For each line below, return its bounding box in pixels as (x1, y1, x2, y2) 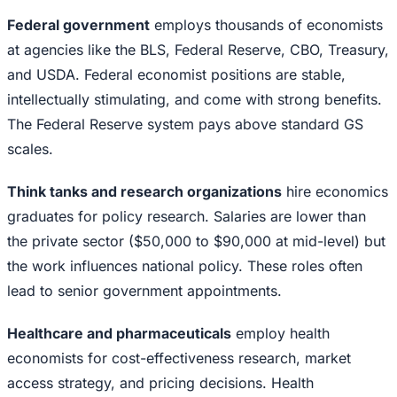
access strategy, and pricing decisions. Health (7, 374, 314, 393)
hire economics (282, 183, 388, 201)
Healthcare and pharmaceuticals (7, 324, 231, 343)
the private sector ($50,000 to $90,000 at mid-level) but (7, 232, 385, 251)
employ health (231, 324, 330, 343)
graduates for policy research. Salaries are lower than (7, 207, 366, 226)
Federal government (7, 16, 150, 35)
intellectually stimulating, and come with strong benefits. (7, 90, 382, 109)
